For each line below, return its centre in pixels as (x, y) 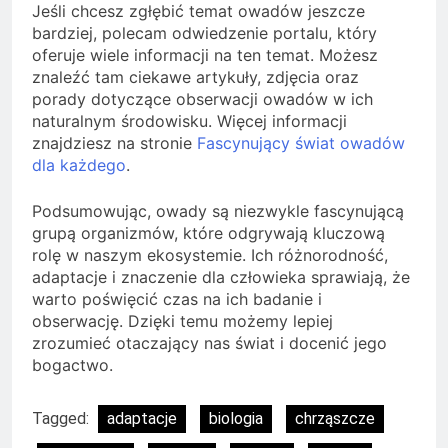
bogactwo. (72, 364)
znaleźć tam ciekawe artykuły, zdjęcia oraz (195, 76)
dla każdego (79, 164)
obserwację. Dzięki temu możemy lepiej (182, 320)
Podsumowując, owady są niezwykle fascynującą (218, 210)
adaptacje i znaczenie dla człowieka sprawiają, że (221, 276)
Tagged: (62, 418)
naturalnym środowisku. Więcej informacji (189, 120)
